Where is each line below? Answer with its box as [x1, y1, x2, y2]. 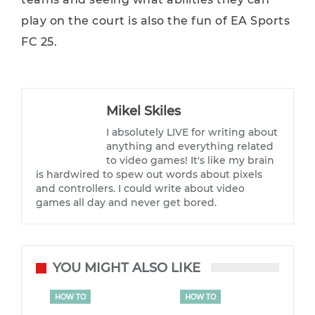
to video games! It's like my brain [106, 154, 274, 167]
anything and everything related [106, 140, 274, 153]
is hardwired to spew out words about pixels [36, 168, 262, 181]
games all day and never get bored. [36, 196, 217, 209]
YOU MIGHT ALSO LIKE [53, 260, 200, 276]
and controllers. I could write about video [36, 182, 245, 195]
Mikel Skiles [106, 103, 181, 119]
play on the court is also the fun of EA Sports [21, 14, 290, 27]
